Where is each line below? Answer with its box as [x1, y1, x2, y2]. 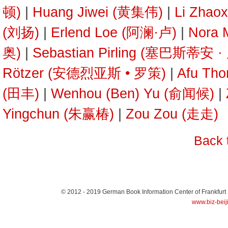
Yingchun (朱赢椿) [3, 106, 114, 122]
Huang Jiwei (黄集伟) [33, 5, 163, 20]
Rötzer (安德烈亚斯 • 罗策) [3, 66, 166, 81]
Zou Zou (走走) [126, 106, 218, 122]
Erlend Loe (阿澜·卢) [51, 25, 177, 40]
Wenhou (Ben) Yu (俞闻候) [51, 86, 214, 101]
